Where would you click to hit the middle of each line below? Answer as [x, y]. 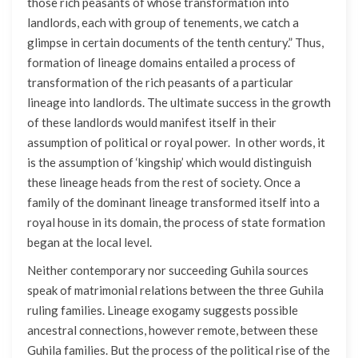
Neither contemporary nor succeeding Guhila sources [168, 270]
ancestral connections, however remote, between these [173, 330]
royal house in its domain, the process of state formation [176, 223]
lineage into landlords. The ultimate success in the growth [179, 103]
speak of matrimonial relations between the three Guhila [175, 290]
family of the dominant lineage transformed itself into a [173, 203]
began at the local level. [89, 243]
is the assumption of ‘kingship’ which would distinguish [169, 163]
